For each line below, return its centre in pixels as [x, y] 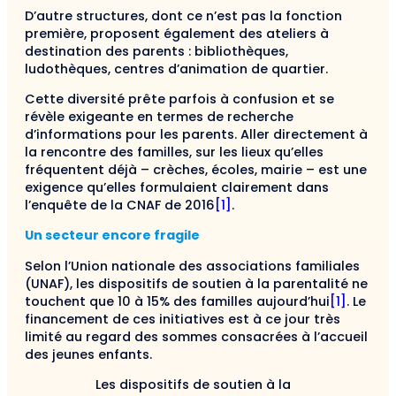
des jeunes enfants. [88, 354]
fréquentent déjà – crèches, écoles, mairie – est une [196, 170]
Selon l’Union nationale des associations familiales [192, 266]
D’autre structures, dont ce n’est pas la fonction [183, 15]
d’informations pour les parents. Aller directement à [196, 135]
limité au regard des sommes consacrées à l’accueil [196, 336]
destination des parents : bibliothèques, [156, 51]
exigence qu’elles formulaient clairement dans [177, 188]
